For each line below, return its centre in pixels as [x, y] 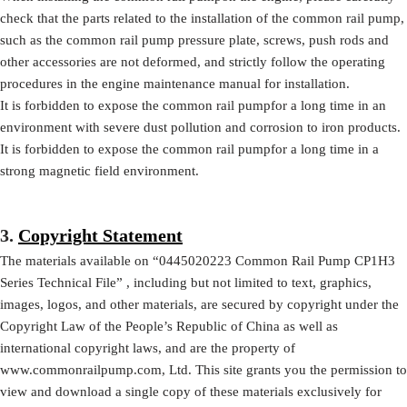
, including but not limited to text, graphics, [247, 282]
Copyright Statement [100, 235]
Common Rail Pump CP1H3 [313, 260]
